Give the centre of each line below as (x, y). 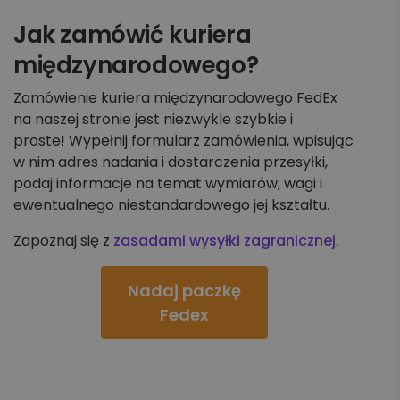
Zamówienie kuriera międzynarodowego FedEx (175, 98)
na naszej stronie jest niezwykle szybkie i (153, 119)
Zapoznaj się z (63, 241)
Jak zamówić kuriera (133, 35)
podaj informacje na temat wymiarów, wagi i (168, 183)
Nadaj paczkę (185, 291)
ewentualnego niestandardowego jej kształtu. (171, 205)
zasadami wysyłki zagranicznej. (226, 241)
